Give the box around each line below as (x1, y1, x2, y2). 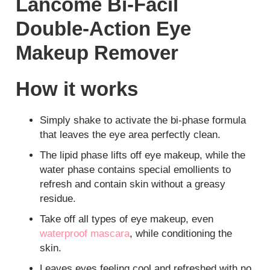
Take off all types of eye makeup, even (40, 213, 214, 225)
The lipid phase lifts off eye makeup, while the (40, 149, 246, 162)
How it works (16, 78, 139, 101)
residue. (40, 193, 77, 205)
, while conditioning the (130, 228, 233, 240)
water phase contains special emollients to (40, 164, 231, 176)
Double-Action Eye (16, 17, 192, 40)
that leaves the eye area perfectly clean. (40, 129, 221, 141)
